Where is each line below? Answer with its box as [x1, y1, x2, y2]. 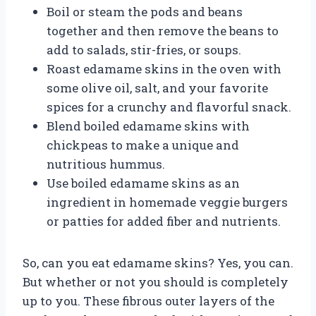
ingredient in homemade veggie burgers [47, 193, 288, 210]
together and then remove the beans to [47, 22, 279, 39]
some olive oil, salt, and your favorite [47, 79, 268, 96]
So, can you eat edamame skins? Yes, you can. [23, 254, 293, 271]
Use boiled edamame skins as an [47, 174, 240, 191]
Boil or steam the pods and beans [47, 3, 243, 20]
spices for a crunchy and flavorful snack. [47, 98, 291, 115]
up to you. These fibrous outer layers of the [23, 292, 274, 309]
